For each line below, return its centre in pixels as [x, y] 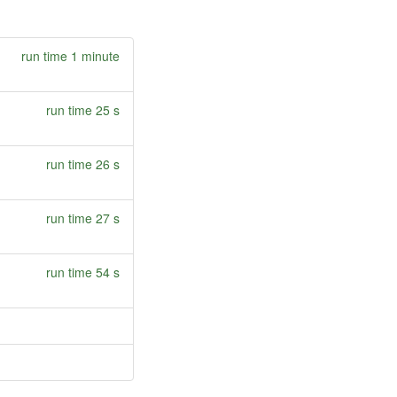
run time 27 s [83, 218]
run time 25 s [83, 110]
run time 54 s [83, 272]
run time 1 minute [70, 56]
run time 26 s [83, 164]
